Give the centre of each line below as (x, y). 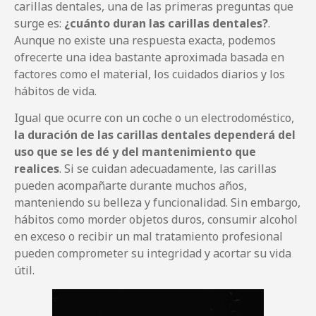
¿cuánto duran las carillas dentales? (165, 23)
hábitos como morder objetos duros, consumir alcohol (156, 220)
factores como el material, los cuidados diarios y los (150, 74)
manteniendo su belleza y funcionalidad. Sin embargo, (157, 203)
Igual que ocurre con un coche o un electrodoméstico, (154, 118)
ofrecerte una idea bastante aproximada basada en (149, 57)
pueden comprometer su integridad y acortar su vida (153, 254)
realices (37, 169)
